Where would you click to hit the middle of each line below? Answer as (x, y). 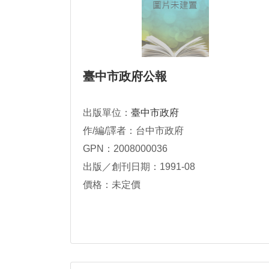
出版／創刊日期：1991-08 (139, 167)
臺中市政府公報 (125, 76)
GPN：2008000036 (125, 149)
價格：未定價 (112, 185)
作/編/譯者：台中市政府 (133, 131)
